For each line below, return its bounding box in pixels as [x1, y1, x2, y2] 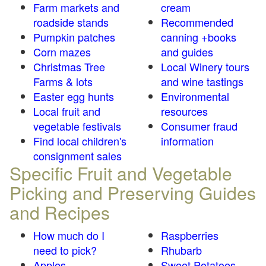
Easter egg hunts [33, 88, 114, 104]
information [161, 133, 214, 148]
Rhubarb [161, 242, 202, 258]
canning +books [161, 29, 236, 45]
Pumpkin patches [33, 29, 115, 45]
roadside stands [33, 14, 109, 30]
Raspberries [161, 227, 218, 243]
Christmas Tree [33, 59, 105, 74]
